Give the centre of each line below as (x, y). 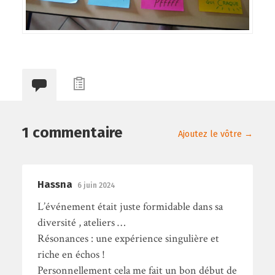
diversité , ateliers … (81, 223)
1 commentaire (72, 133)
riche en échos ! (71, 255)
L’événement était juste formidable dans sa (130, 207)
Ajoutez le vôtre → (216, 134)
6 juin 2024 (96, 186)
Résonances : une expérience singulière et (128, 239)
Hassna (55, 185)
